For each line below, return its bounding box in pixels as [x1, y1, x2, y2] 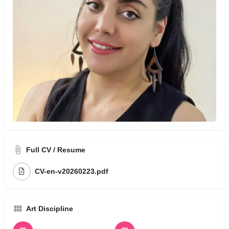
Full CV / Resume [26, 145, 85, 154]
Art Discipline [26, 204, 73, 213]
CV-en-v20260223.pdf [35, 167, 108, 176]
